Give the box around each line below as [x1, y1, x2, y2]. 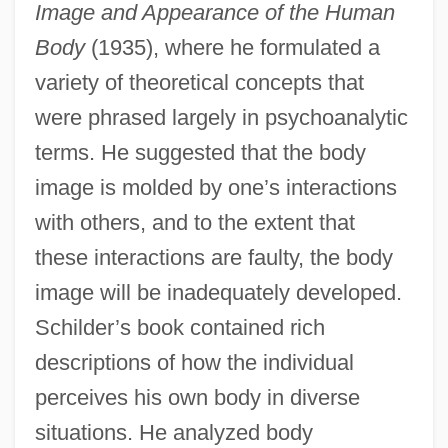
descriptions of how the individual [34, 349, 354, 375]
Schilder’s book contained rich [34, 314, 325, 340]
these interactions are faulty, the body [34, 244, 393, 270]
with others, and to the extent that [34, 209, 355, 235]
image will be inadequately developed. [34, 279, 402, 305]
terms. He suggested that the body [34, 139, 366, 165]
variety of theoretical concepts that [34, 69, 364, 95]
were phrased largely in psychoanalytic [34, 104, 408, 130]
